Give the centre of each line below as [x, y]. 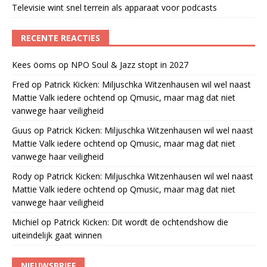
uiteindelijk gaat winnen [57, 235]
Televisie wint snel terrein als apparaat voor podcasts [114, 7]
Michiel [25, 222]
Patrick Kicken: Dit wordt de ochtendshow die [141, 222]
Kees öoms [34, 64]
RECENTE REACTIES [60, 38]
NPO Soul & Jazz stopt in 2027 [130, 64]
